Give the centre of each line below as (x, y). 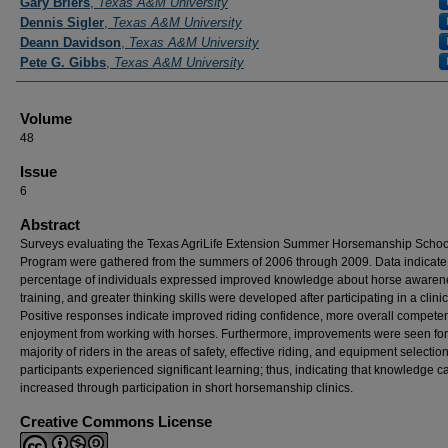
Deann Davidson (70, 42)
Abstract (50, 224)
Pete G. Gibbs (63, 62)
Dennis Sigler (62, 22)
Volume (46, 118)
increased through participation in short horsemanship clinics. (186, 388)
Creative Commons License (116, 421)
